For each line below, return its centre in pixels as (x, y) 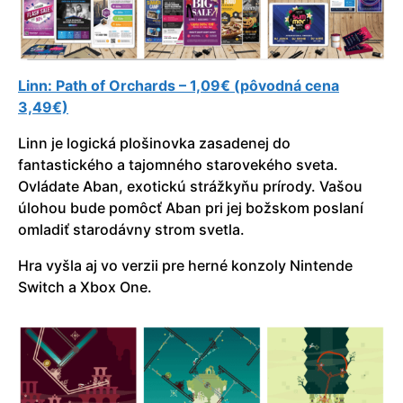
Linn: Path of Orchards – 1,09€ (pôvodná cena (179, 86)
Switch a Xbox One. (85, 287)
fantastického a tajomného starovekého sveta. (178, 165)
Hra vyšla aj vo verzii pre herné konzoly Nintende (185, 266)
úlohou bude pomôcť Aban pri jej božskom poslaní (191, 208)
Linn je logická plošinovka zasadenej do (154, 143)
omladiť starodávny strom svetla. (131, 230)
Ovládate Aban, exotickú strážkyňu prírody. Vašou (190, 187)
